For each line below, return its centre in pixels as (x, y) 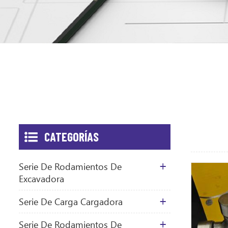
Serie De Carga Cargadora (71, 201)
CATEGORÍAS (72, 136)
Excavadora (41, 178)
